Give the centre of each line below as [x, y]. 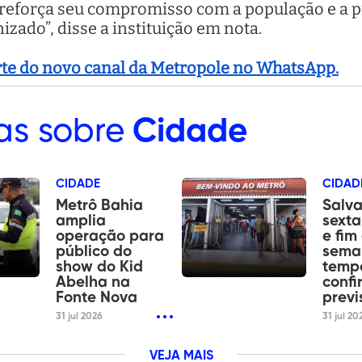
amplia [81, 221]
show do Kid [100, 267]
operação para [110, 236]
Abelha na [93, 282]
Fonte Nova [97, 297]
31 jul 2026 [80, 316]
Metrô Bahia [100, 205]
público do [94, 251]
